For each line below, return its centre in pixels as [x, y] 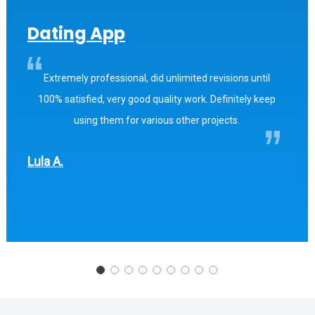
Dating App [77, 34]
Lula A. [46, 162]
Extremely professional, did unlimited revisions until [157, 78]
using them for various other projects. [157, 121]
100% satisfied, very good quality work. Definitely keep [157, 99]
